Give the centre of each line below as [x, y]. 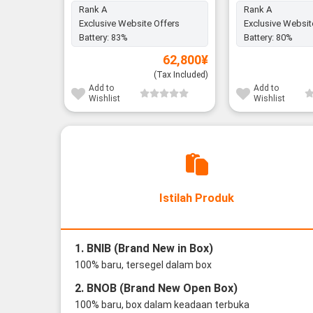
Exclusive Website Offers [129, 24]
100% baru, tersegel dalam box [143, 264]
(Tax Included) [181, 75]
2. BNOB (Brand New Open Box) [156, 288]
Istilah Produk [197, 198]
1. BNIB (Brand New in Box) [144, 248]
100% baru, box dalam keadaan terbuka [162, 304]
